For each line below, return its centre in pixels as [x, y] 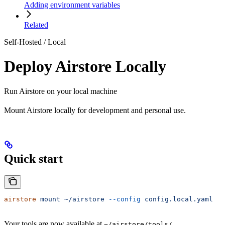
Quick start [33, 158]
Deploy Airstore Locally [85, 67]
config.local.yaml [177, 199]
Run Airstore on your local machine [61, 91]
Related [36, 25]
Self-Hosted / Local [35, 42]
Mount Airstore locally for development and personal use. [95, 110]
